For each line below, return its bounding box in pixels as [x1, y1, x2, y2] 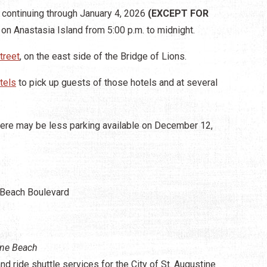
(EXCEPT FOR [148, 7, 209, 19]
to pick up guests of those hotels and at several [16, 76, 218, 88]
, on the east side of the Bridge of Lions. [20, 50, 189, 62]
